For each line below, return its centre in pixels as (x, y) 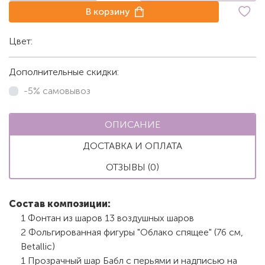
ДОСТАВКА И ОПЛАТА (132, 146)
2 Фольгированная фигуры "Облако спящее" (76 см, (132, 232)
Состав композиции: (60, 203)
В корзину (108, 11)
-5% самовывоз (57, 91)
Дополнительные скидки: (64, 72)
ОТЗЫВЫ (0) (132, 167)
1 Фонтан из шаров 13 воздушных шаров (107, 218)
